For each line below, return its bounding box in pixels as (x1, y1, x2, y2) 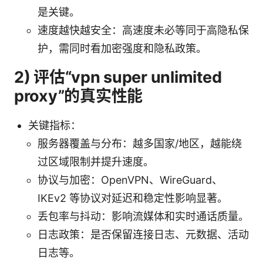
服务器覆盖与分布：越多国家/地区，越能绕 (38, 137, 242, 150)
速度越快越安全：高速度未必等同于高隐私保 (38, 23, 249, 36)
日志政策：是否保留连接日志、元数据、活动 (38, 228, 249, 241)
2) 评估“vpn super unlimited (14, 67, 222, 87)
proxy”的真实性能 (14, 86, 143, 106)
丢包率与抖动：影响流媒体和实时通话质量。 (38, 210, 249, 222)
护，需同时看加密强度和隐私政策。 (38, 42, 207, 55)
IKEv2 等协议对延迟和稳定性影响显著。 (38, 191, 228, 204)
